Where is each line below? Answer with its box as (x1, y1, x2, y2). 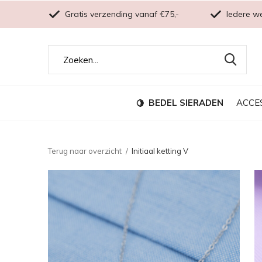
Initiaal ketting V (132, 146, 188, 156)
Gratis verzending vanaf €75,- (63, 9, 179, 19)
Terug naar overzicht (48, 146, 122, 156)
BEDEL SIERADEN (149, 96, 223, 108)
